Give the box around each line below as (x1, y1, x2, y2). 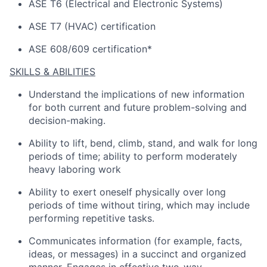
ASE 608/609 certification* (29, 43, 152, 55)
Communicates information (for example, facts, (29, 235, 242, 247)
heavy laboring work (29, 163, 121, 175)
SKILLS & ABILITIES (10, 66, 95, 77)
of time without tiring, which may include (66, 199, 250, 211)
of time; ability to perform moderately (66, 150, 237, 162)
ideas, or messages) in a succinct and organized (29, 248, 246, 260)
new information (171, 88, 244, 100)
